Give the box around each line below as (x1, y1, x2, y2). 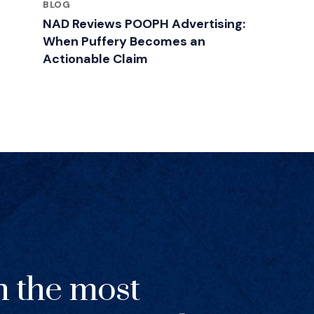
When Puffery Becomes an (43, 32, 205, 50)
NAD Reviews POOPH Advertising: (43, 15, 245, 32)
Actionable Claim (43, 50, 148, 67)
